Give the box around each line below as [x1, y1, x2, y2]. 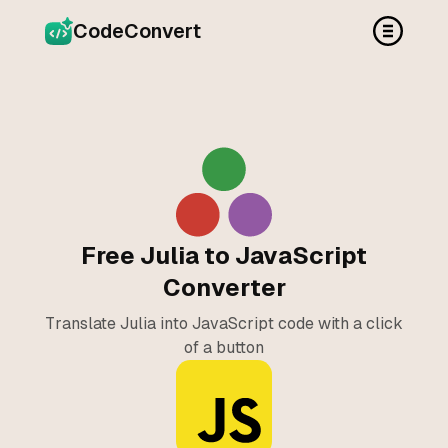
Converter [162, 274, 286, 301]
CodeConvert [72, 20, 201, 42]
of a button [184, 338, 264, 357]
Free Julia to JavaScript [81, 242, 367, 269]
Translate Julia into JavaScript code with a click [45, 314, 403, 333]
